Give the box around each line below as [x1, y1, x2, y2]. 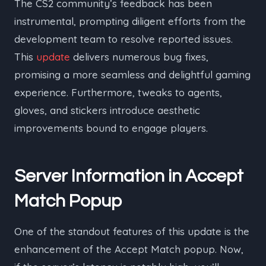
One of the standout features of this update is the [14, 225, 249, 237]
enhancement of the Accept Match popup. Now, [14, 243, 243, 255]
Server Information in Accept [14, 167, 243, 185]
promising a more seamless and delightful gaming [14, 68, 251, 81]
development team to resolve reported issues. [14, 33, 233, 45]
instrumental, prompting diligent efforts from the [14, 15, 246, 27]
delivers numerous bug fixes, [70, 50, 208, 63]
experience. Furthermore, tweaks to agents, [14, 86, 222, 99]
